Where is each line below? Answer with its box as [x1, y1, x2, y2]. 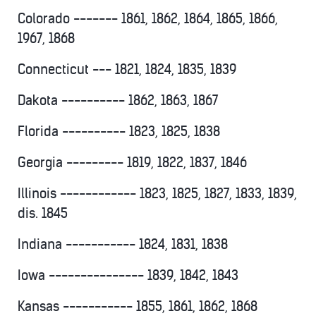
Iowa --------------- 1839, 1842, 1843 [18, 267, 238, 284]
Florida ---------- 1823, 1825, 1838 [18, 123, 220, 140]
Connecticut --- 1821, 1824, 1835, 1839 [18, 61, 236, 78]
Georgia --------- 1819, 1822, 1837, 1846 [18, 154, 247, 171]
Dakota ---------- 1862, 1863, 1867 [18, 92, 219, 109]
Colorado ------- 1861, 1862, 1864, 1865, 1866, [18, 11, 278, 27]
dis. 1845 [18, 205, 68, 221]
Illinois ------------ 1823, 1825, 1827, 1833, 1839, [18, 186, 297, 202]
